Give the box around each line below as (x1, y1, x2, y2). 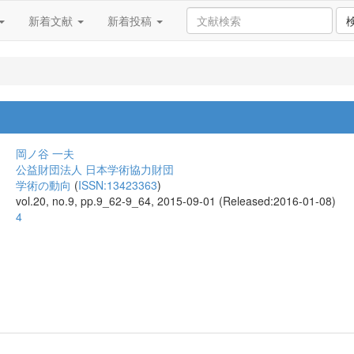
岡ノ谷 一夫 (16, 145, 74, 161)
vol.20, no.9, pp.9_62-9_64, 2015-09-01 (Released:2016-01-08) (16, 193, 336, 209)
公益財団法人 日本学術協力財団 (16, 161, 174, 177)
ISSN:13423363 (78, 177, 157, 193)
